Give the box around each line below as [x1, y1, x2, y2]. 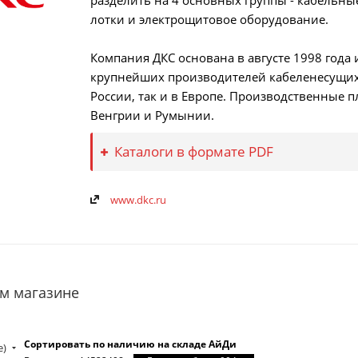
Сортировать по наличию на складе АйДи [24, 337, 237, 352]
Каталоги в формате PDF [114, 142, 273, 161]
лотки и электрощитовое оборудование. [90, 11, 328, 27]
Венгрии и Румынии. [90, 107, 214, 123]
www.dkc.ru [110, 193, 166, 207]
